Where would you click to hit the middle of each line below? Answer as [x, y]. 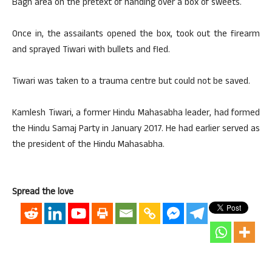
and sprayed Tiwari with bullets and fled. [91, 51]
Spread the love [43, 193]
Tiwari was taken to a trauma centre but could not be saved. [131, 82]
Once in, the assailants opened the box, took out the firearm [136, 35]
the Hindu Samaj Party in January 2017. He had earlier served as [136, 130]
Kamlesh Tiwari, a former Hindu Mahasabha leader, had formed [136, 114]
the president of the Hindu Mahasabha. [88, 145]
